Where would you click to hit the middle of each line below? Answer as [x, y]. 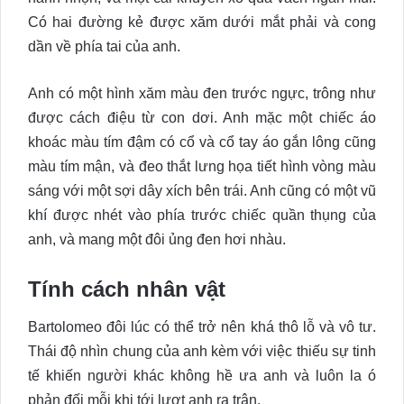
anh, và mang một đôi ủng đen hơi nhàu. [157, 240]
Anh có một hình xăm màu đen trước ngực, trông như [202, 94]
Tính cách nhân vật [127, 289]
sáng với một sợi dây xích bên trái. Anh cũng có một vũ [202, 191]
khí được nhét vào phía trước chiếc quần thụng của [202, 216]
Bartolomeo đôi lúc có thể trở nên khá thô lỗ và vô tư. [202, 327]
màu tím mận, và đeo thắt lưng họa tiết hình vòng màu [202, 167]
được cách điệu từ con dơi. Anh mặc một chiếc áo [202, 118]
